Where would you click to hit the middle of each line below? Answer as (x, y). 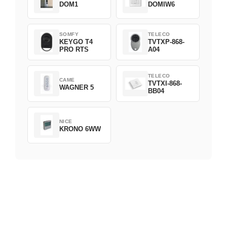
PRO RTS (74, 50)
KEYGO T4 (76, 42)
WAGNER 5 (77, 87)
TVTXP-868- (166, 42)
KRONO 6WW (80, 129)
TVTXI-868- (165, 84)
